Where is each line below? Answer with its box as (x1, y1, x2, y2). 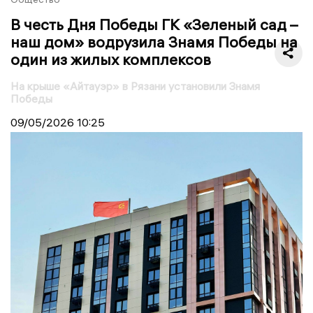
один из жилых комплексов (10, 49, 211, 69)
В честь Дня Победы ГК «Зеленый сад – (10, 14, 298, 34)
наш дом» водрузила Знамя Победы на (10, 31, 298, 52)
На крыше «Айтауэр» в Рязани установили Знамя (10, 78, 260, 93)
